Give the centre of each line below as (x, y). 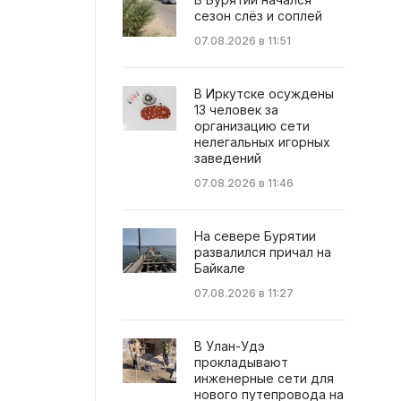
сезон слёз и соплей (258, 16)
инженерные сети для (264, 379)
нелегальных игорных (262, 142)
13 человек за (236, 110)
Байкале (220, 269)
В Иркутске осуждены (264, 94)
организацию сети (252, 126)
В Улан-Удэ (230, 346)
